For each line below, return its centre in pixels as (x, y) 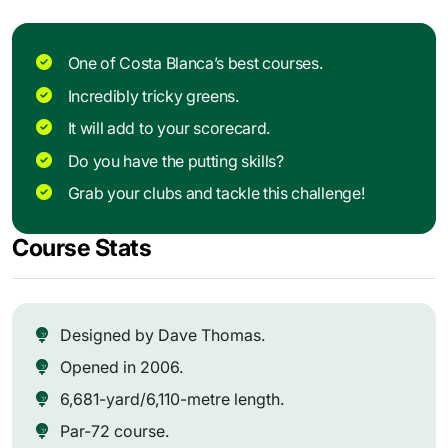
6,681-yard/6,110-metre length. (172, 399)
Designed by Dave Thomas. (162, 335)
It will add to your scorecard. (169, 128)
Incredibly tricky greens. (153, 95)
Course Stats (82, 248)
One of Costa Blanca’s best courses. (195, 62)
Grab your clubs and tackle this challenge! (216, 193)
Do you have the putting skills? (175, 160)
